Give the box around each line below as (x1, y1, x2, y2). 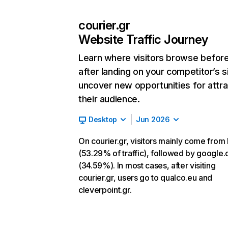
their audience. (78, 94, 140, 104)
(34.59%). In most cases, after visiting (78, 160, 216, 170)
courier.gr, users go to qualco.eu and (78, 173, 213, 183)
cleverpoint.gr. (78, 185, 132, 195)
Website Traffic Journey (78, 32, 208, 47)
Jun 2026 (136, 115, 170, 124)
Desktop (89, 115, 118, 124)
